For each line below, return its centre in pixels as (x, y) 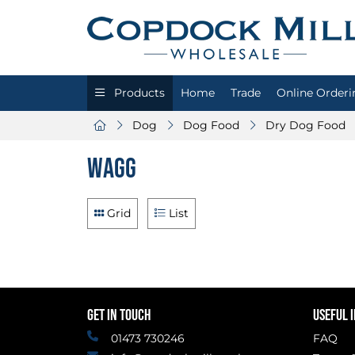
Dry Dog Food (305, 125)
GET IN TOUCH (119, 315)
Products (138, 93)
